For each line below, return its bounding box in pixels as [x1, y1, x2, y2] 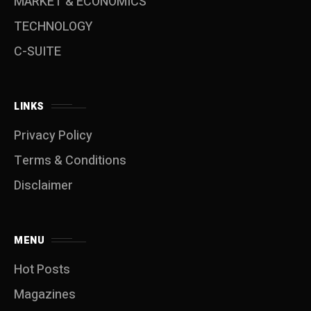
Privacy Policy [14, 126, 92, 145]
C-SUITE [14, 42, 61, 61]
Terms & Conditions [14, 151, 126, 170]
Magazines [14, 285, 76, 304]
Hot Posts [14, 260, 70, 279]
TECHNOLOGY [14, 17, 92, 36]
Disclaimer [14, 176, 73, 195]
